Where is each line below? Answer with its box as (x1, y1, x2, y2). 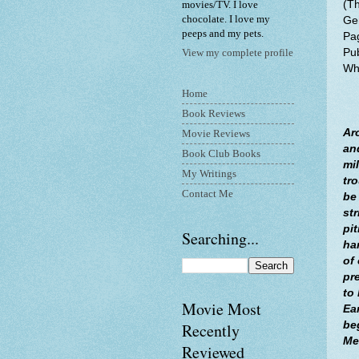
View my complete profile (182, 47, 293, 59)
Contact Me (182, 188, 233, 200)
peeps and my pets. (182, 27, 264, 39)
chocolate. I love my (182, 13, 270, 25)
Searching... (182, 228, 259, 250)
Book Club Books (182, 147, 260, 159)
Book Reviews (182, 107, 245, 119)
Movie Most (182, 298, 261, 321)
